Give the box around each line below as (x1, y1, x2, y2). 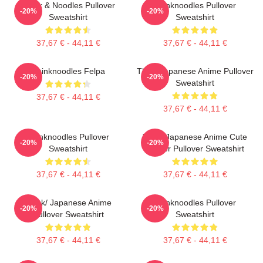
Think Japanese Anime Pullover (136, 66, 254, 76)
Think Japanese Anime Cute (143, 132, 247, 141)
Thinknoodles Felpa (31, 66, 105, 76)
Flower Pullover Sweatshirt (146, 144, 244, 153)
